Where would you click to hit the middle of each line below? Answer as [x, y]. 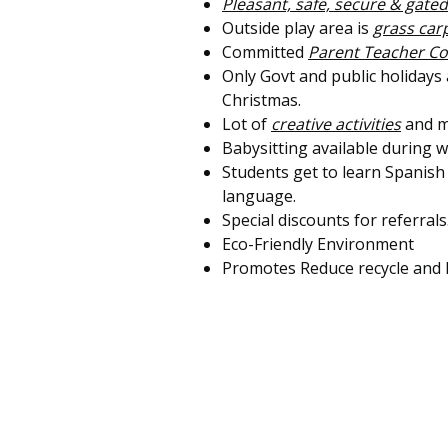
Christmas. [261, 99]
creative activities [336, 123]
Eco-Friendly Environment [318, 243]
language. [259, 195]
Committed [265, 51]
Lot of [246, 123]
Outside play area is [297, 27]
